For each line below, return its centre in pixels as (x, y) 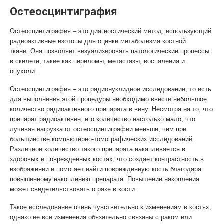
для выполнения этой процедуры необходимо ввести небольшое (108, 99)
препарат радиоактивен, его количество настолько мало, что (103, 119)
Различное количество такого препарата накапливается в (98, 149)
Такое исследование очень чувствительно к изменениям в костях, (111, 207)
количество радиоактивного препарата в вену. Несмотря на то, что (111, 109)
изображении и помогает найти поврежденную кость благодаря (106, 169)
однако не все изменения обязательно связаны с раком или (101, 217)
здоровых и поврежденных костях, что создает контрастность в (107, 159)
